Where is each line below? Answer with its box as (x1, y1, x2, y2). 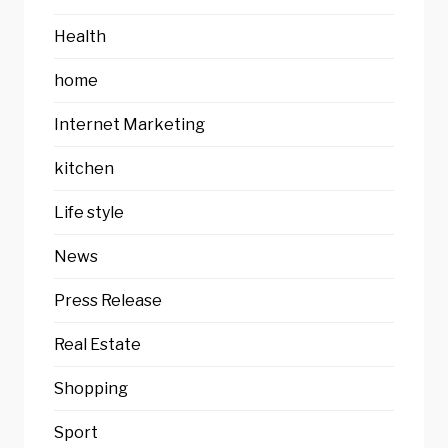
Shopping (54, 379, 128, 399)
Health (54, 27, 106, 47)
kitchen (54, 159, 114, 179)
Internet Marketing (54, 115, 205, 135)
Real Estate (54, 335, 141, 355)
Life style (54, 203, 124, 223)
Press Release (54, 291, 162, 311)
